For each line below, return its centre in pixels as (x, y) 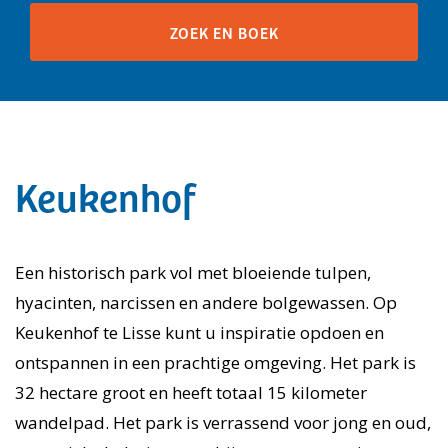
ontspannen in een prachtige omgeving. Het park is (215, 362)
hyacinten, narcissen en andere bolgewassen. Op (206, 302)
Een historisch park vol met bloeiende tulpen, (193, 272)
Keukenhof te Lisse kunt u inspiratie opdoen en (199, 332)
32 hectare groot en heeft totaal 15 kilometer (191, 392)
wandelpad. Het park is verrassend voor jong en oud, (223, 422)
